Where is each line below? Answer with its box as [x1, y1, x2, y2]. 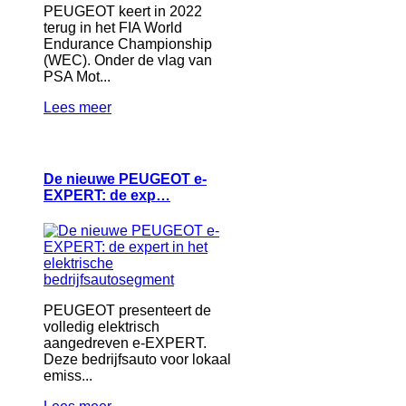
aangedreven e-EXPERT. [43, 335, 207, 352]
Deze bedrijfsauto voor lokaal [43, 352, 231, 368]
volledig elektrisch [43, 319, 159, 335]
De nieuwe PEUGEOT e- [43, 170, 207, 187]
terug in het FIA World [43, 19, 182, 35]
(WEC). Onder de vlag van [43, 52, 212, 68]
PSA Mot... [43, 68, 111, 84]
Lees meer [43, 99, 111, 115]
